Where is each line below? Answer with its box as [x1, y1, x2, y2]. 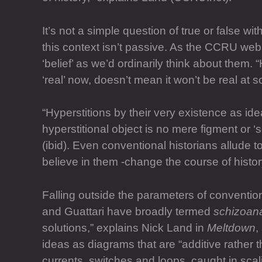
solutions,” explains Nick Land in [42, 221, 207, 234]
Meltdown [207, 221, 256, 234]
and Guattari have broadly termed [42, 205, 213, 218]
